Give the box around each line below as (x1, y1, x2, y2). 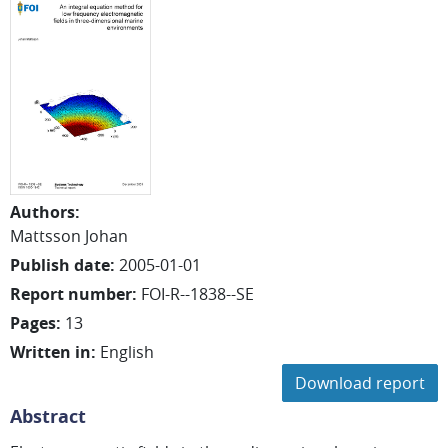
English (100, 341, 154, 363)
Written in (10, 341, 91, 363)
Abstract (10, 404, 86, 429)
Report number (10, 283, 132, 305)
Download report (295, 372, 425, 394)
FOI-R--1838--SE (141, 283, 254, 305)
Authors (10, 201, 75, 223)
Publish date (10, 254, 110, 276)
